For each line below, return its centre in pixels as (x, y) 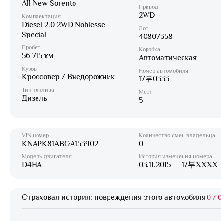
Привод (148, 7)
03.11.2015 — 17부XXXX (178, 165)
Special (34, 35)
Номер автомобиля (163, 71)
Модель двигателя (47, 156)
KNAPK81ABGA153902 (60, 144)
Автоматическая (167, 58)
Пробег (31, 47)
